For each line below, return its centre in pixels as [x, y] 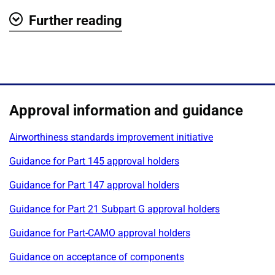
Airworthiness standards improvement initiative [111, 137]
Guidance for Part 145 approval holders [94, 161]
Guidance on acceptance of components [97, 257]
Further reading [76, 20]
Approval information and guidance [126, 110]
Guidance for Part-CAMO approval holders [100, 233]
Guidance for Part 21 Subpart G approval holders [114, 209]
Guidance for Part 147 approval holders [94, 185]
